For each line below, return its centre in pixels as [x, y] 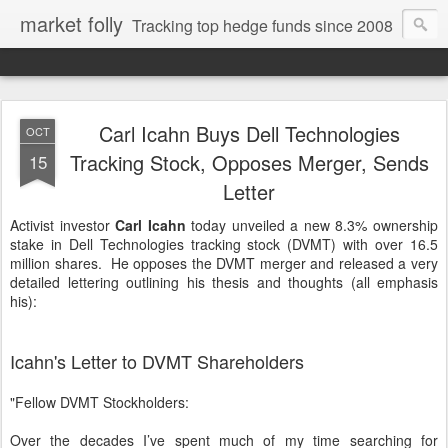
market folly [71, 23]
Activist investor [63, 225]
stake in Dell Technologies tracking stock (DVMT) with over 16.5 [224, 244]
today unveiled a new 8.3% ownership [312, 225]
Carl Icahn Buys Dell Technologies [249, 133]
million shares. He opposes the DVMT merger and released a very [224, 263]
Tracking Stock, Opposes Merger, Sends [249, 162]
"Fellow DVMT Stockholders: [99, 402]
